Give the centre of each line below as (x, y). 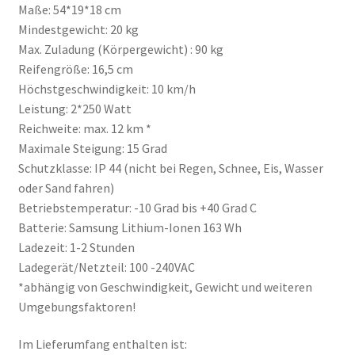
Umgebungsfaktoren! (76, 306)
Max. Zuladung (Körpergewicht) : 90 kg (120, 49)
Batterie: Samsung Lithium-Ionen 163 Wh (130, 227)
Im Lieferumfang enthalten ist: (102, 344)
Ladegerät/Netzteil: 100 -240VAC (106, 267)
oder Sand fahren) (66, 187)
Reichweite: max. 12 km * (84, 128)
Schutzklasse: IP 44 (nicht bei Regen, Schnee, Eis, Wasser (170, 168)
